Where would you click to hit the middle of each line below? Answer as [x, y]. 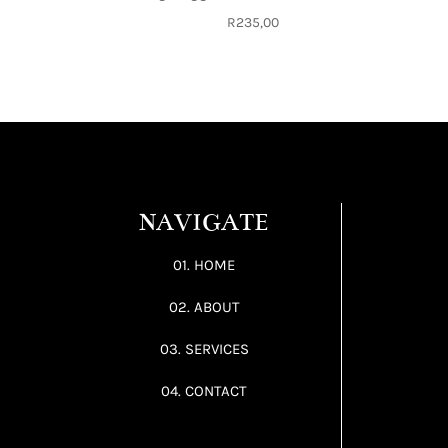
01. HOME [204, 264]
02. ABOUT [204, 306]
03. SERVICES [204, 348]
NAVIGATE [204, 222]
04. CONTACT [204, 390]
